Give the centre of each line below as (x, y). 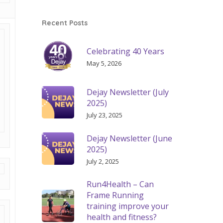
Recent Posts (65, 23)
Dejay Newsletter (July (128, 92)
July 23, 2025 (105, 115)
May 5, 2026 (104, 63)
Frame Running (115, 195)
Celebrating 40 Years (126, 51)
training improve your (128, 206)
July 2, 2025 (103, 161)
